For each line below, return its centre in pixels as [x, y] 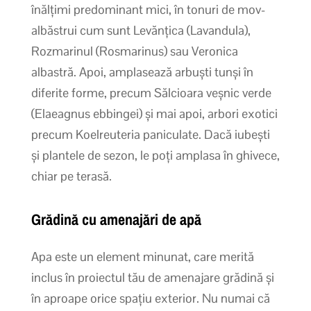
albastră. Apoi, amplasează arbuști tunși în [142, 72]
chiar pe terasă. [71, 176]
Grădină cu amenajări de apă [116, 219]
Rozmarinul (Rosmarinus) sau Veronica [134, 51]
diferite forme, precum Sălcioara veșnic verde [151, 92]
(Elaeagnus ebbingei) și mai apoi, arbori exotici [154, 113]
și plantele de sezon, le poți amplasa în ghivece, [155, 155]
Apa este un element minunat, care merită [142, 256]
